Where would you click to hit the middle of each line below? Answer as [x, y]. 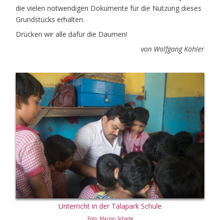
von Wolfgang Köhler [173, 49]
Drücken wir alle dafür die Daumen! [71, 34]
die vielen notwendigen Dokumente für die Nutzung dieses [109, 8]
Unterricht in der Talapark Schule [110, 206]
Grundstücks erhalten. [51, 19]
